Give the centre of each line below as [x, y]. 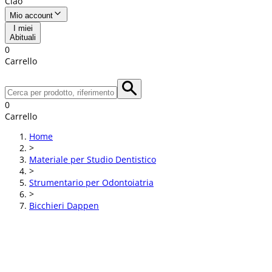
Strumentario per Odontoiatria [91, 182]
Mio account [31, 15]
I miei [23, 28]
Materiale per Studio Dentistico [93, 159]
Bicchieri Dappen [64, 206]
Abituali [23, 37]
